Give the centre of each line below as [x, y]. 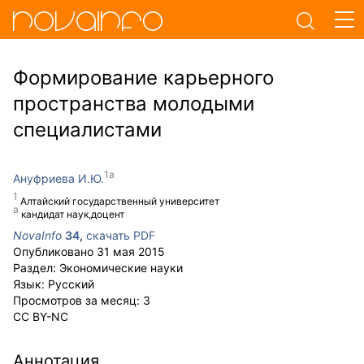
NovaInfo [37, 235]
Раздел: [36, 268]
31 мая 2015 [131, 251]
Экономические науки [121, 268]
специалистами [87, 130]
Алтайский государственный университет [120, 201]
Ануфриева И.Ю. [58, 178]
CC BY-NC [41, 316]
